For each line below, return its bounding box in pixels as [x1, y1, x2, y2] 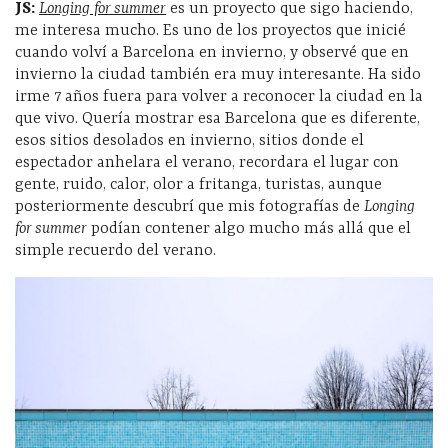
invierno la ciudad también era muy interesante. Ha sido [15, 65, 421, 84]
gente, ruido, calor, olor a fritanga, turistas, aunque [15, 175, 382, 194]
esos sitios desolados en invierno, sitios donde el [15, 131, 364, 150]
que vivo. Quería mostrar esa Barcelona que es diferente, [15, 109, 420, 128]
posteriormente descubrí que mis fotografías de [15, 197, 364, 216]
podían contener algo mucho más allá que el [87, 219, 411, 238]
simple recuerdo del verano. [15, 241, 216, 260]
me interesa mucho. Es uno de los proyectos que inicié [15, 21, 406, 40]
